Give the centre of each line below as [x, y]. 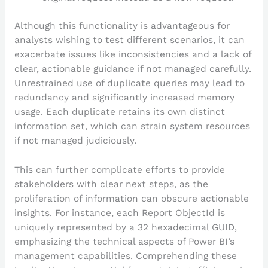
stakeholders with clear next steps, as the [111, 185]
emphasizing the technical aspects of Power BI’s [124, 242]
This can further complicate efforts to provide [119, 170]
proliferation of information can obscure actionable [131, 199]
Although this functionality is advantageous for [122, 26]
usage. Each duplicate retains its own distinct [119, 112]
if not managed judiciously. [75, 141]
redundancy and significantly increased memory [124, 98]
